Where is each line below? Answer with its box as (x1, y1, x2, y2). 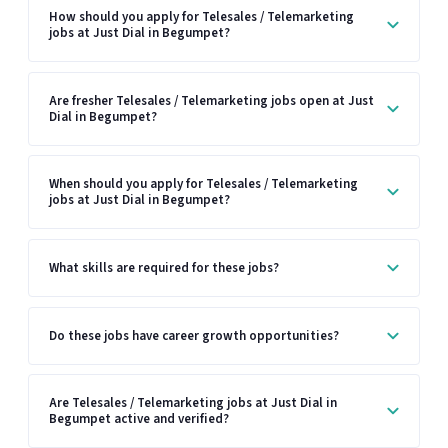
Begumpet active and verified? (49, 410, 229, 429)
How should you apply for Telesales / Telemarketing (49, 8, 354, 27)
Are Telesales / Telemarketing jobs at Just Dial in (49, 394, 337, 413)
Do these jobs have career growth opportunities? (49, 326, 339, 345)
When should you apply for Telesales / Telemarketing (49, 175, 358, 194)
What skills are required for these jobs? (49, 258, 279, 277)
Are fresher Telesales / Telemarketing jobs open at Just (49, 91, 374, 110)
